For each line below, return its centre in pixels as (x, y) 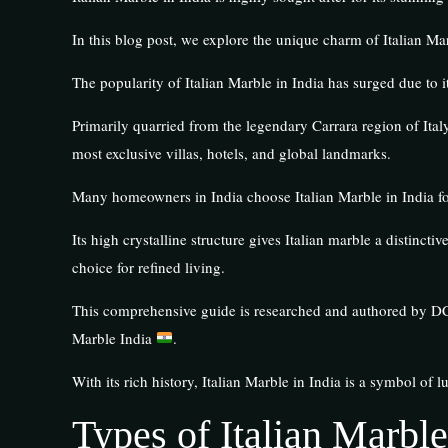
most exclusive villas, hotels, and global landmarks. (231, 152)
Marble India (113, 337)
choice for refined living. (148, 266)
